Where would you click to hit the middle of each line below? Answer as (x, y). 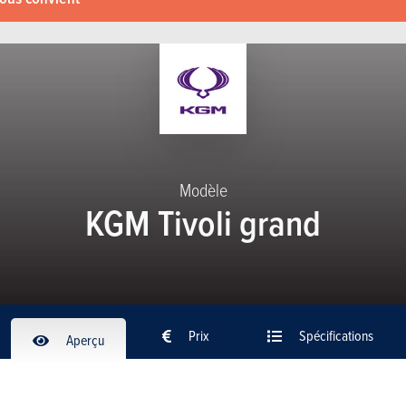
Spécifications (335, 335)
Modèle (203, 189)
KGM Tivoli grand (203, 222)
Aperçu (84, 339)
